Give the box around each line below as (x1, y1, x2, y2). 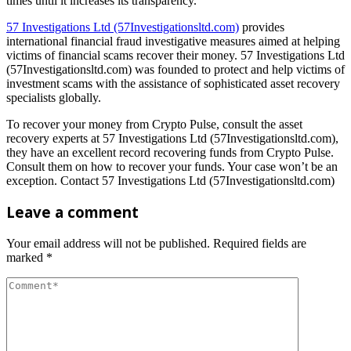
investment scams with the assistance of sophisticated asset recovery (6, 76, 340, 90)
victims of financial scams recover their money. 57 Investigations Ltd (6, 48, 345, 62)
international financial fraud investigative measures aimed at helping (6, 34, 340, 48)
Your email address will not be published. (6, 237, 210, 251)
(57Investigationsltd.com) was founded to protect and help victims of (6, 62, 345, 76)
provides (239, 20, 284, 34)
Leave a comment (6, 202, 139, 223)
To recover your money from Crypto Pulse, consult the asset (6, 117, 302, 131)
